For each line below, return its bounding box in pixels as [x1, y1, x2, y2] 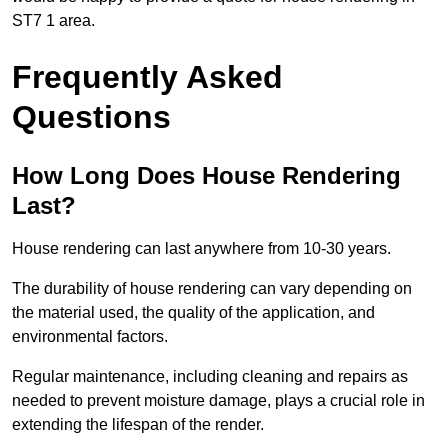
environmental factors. [12, 328, 168, 346]
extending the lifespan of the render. [12, 416, 264, 434]
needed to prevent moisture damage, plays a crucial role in [12, 392, 425, 410]
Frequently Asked [12, 59, 283, 96]
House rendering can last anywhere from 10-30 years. [12, 240, 391, 258]
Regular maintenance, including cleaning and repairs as [12, 368, 408, 386]
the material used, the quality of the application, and [12, 304, 375, 322]
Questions [12, 99, 171, 136]
